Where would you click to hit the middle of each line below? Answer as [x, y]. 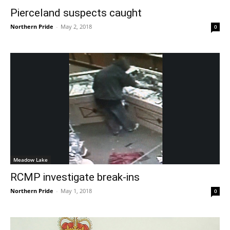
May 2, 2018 [76, 26]
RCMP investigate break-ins [75, 177]
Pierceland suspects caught [76, 13]
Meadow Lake [31, 160]
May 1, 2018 [76, 191]
